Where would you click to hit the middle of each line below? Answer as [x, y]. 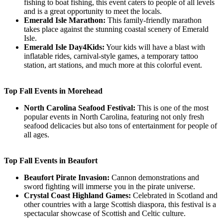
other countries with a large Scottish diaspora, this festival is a [120, 204]
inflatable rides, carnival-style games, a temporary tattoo [111, 56]
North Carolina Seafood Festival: [81, 108]
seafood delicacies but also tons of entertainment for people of [120, 125]
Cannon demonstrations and [154, 177]
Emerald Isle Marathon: [66, 20]
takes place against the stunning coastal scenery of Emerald [116, 29]
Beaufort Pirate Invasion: [67, 177]
